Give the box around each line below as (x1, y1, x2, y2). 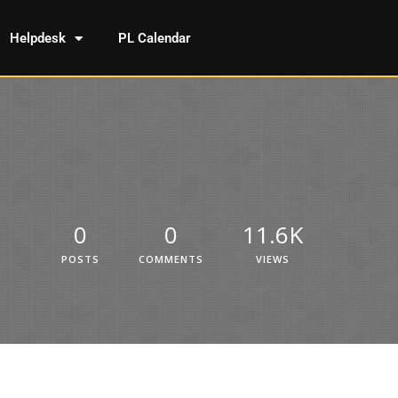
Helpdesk (9, 30, 66, 46)
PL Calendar (117, 30, 190, 46)
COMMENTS (139, 251, 203, 266)
